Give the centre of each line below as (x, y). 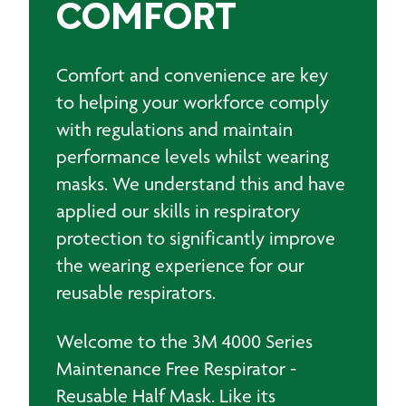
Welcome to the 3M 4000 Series (184, 341)
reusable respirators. (136, 292)
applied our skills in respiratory (178, 211)
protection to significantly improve (196, 238)
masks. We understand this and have (201, 184)
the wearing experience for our (180, 265)
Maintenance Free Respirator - (176, 368)
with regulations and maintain (174, 129)
